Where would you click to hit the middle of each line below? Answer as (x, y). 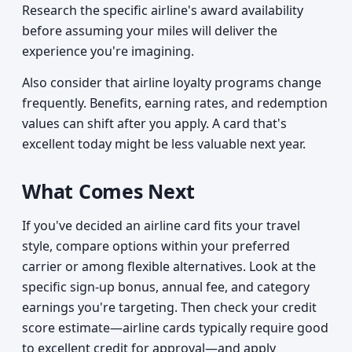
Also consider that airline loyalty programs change (172, 82)
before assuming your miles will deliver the (150, 31)
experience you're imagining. (108, 51)
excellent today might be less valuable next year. (164, 144)
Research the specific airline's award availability (163, 10)
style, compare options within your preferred (156, 246)
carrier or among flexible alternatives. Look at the (169, 266)
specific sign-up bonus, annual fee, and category (166, 287)
